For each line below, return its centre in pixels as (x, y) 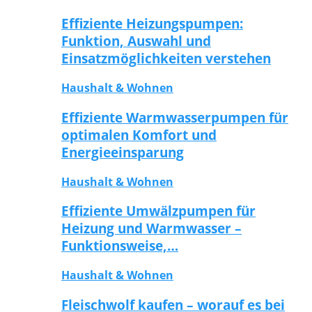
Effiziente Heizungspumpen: (152, 24)
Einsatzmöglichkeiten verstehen (166, 58)
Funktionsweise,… (120, 246)
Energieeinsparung (123, 152)
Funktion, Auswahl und (136, 41)
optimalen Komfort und (139, 134)
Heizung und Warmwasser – (151, 228)
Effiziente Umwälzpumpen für (158, 211)
